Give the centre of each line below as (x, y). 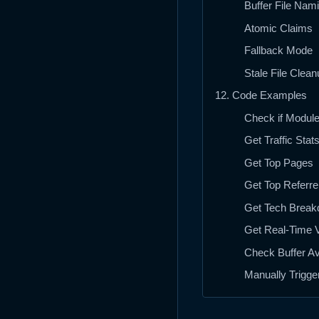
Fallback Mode (278, 51)
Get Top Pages (278, 162)
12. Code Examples (261, 95)
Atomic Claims (278, 28)
